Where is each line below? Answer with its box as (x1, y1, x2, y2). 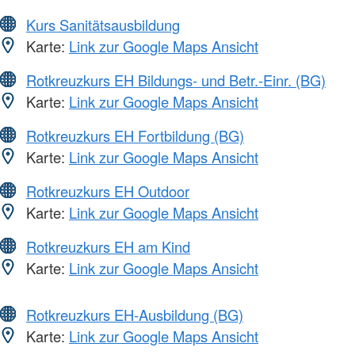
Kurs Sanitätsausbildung (26, 13, 180, 35)
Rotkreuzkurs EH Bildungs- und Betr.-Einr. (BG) (26, 69, 326, 90)
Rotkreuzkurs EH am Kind (26, 235, 190, 257)
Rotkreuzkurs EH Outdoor (26, 180, 189, 201)
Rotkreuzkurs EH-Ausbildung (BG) (26, 303, 243, 325)
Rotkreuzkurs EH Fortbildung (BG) (26, 124, 244, 146)
